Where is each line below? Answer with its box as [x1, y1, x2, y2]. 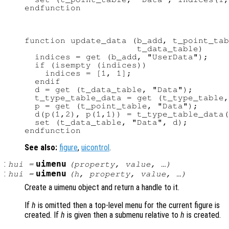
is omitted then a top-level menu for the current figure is [36, 200, 220, 211]
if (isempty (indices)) [25, 61, 147, 70]
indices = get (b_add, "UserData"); [25, 53, 209, 61]
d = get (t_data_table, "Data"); [25, 85, 193, 94]
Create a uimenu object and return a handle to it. [25, 182, 179, 193]
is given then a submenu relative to [65, 210, 180, 220]
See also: [25, 143, 57, 153]
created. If [25, 210, 61, 220]
